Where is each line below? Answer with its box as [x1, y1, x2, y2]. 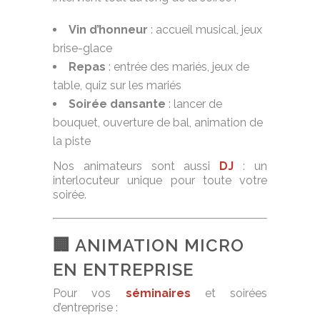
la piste [53, 134, 91, 149]
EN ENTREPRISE [53, 259, 194, 281]
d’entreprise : [53, 301, 118, 315]
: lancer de [166, 97, 222, 111]
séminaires [125, 286, 191, 301]
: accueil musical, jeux [148, 23, 262, 37]
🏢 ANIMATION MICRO [53, 235, 244, 256]
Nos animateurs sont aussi [53, 159, 220, 174]
